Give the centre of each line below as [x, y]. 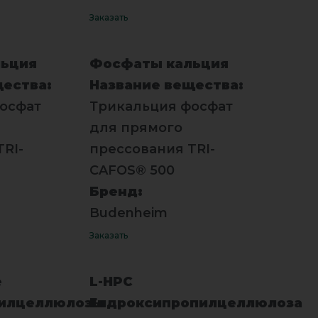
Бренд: [116, 191]
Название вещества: [166, 85]
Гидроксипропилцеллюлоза [196, 303]
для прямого [136, 127]
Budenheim [128, 213]
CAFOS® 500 [132, 170]
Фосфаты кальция [159, 64]
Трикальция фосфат [161, 106]
